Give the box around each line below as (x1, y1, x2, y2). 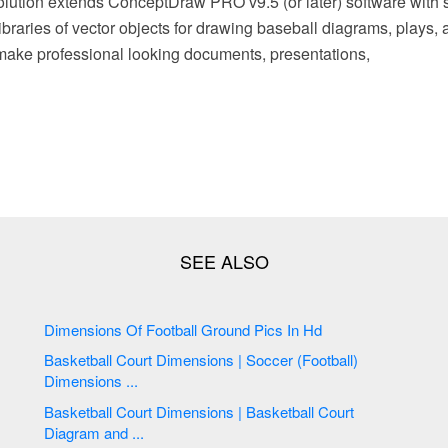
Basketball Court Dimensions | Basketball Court (44, 400, 117, 422)
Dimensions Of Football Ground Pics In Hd (303, 318, 327, 340)
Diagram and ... (44, 421, 145, 443)
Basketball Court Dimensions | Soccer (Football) (44, 349, 117, 371)
